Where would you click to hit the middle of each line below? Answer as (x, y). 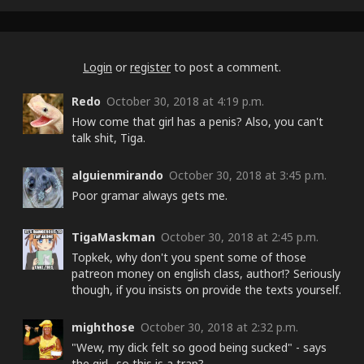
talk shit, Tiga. (108, 137)
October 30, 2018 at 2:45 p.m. (240, 236)
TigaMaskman (113, 236)
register (150, 67)
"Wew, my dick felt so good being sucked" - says (199, 347)
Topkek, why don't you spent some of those (189, 257)
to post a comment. (226, 67)
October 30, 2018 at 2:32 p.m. (219, 327)
